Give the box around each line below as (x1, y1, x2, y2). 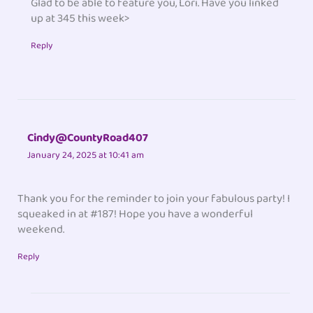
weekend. (17, 220, 65, 240)
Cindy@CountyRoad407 (27, 128, 149, 147)
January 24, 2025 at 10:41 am (27, 147, 145, 163)
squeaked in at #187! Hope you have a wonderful (17, 205, 254, 224)
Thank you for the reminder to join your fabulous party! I (17, 189, 291, 209)
